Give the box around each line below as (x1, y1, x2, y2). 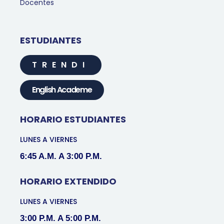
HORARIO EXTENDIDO (20, 175, 116, 188)
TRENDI (32, 59, 89, 71)
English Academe (32, 84, 92, 96)
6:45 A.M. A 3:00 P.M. (20, 151, 102, 161)
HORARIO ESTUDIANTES (20, 113, 126, 126)
